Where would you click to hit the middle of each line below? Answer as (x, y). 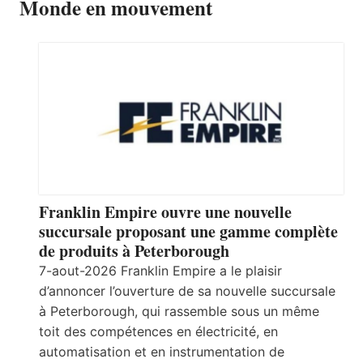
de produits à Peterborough (134, 251)
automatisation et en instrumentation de (162, 352)
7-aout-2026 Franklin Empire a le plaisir (160, 271)
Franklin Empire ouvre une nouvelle (165, 212)
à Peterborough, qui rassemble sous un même (179, 312)
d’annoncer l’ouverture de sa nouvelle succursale (187, 291)
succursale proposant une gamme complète (188, 232)
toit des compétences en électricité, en (158, 332)
